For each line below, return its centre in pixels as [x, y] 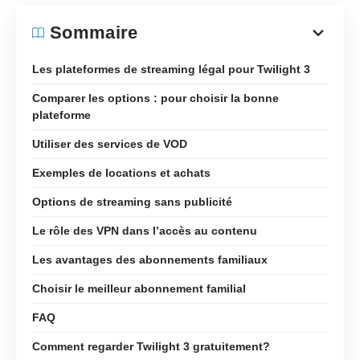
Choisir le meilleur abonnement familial [139, 288]
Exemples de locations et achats [121, 172]
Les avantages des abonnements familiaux [150, 259]
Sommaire [94, 32]
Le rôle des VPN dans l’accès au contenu [145, 230]
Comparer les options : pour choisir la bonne [155, 98]
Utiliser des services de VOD [110, 143]
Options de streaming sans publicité [132, 201]
